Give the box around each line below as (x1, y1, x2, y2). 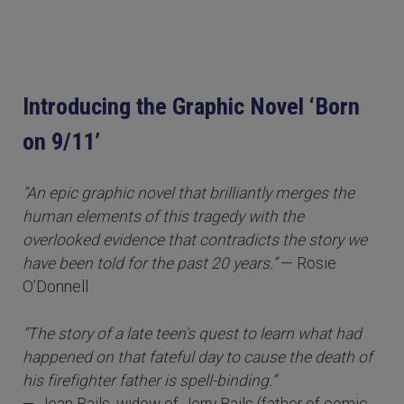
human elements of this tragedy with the (23, 207, 304, 225)
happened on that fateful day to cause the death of (23, 347, 372, 366)
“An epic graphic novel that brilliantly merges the (23, 183, 354, 202)
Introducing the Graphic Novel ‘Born (23, 92, 360, 120)
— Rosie (277, 253, 336, 272)
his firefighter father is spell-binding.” (23, 371, 276, 390)
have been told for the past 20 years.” (23, 253, 277, 272)
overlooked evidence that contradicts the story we (23, 230, 367, 249)
